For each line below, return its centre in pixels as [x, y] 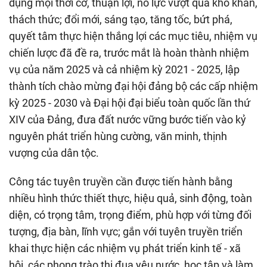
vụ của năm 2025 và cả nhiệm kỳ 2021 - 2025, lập [124, 70]
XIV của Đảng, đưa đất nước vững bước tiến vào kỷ [128, 120]
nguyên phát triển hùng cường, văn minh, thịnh [118, 136]
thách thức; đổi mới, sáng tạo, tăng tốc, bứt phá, [121, 20]
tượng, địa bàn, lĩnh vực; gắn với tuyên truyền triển [126, 232]
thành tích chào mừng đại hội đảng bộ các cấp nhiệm [133, 86]
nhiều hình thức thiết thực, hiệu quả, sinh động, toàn [131, 198]
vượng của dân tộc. [54, 153]
